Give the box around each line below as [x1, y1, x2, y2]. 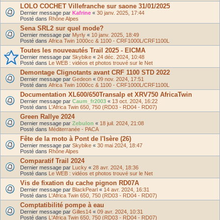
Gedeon [72, 76, 91, 82]
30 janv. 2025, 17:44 [97, 9, 144, 16]
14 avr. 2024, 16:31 [104, 186, 149, 192]
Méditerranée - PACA [49, 126, 99, 132]
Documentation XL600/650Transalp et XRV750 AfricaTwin [20, 90, 192, 98]
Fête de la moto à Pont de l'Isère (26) [20, 135, 131, 142]
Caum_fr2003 [72, 98, 106, 104]
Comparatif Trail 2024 [20, 157, 84, 165]
